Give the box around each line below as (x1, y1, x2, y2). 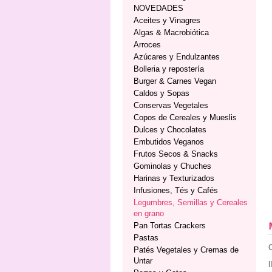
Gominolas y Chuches (134, 161, 211, 171)
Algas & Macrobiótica (134, 28, 209, 37)
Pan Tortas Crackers (134, 221, 206, 230)
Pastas (134, 233, 158, 242)
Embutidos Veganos (134, 137, 204, 146)
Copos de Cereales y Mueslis (134, 113, 237, 122)
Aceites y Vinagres (134, 16, 200, 25)
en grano (134, 209, 164, 218)
